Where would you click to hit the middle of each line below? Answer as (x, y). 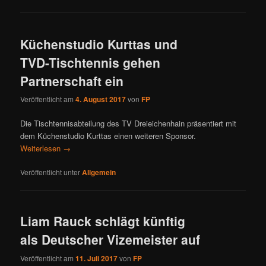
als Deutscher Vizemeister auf (110, 240)
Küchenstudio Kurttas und (99, 44)
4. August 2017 (101, 99)
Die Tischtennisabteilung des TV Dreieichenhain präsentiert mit (129, 123)
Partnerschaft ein (72, 80)
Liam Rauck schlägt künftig (103, 221)
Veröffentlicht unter (50, 172)
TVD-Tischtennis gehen (91, 62)
